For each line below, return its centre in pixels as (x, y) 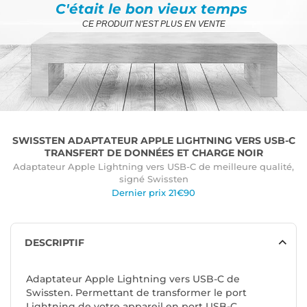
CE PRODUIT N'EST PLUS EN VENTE (153, 24)
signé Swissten (153, 179)
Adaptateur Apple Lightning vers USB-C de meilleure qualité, (153, 167)
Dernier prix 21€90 (153, 193)
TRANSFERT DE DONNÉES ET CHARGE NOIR (153, 153)
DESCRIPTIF (54, 243)
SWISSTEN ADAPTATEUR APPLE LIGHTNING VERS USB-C (153, 140)
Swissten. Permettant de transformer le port (136, 293)
